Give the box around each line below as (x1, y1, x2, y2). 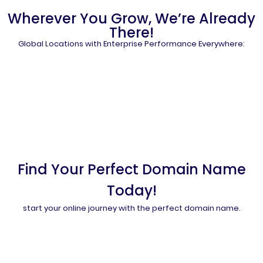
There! (109, 23, 154, 42)
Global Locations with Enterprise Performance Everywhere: (18, 38, 245, 49)
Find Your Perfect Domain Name (17, 160, 246, 179)
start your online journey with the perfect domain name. (22, 203, 241, 214)
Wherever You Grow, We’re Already (8, 9, 255, 28)
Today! (106, 181, 157, 200)
